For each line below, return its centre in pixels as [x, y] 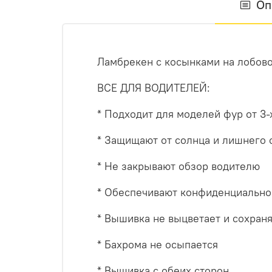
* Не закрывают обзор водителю [178, 166]
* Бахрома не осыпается [158, 245]
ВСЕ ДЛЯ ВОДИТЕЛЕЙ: [154, 88]
